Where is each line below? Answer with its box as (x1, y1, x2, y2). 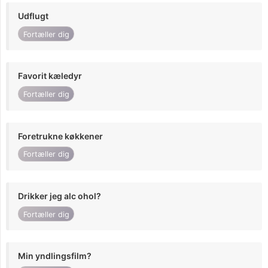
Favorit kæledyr (18, 71, 82, 81)
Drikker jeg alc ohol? (18, 190, 101, 201)
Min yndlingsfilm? (18, 251, 92, 261)
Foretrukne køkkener (18, 130, 103, 141)
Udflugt (18, 11, 48, 22)
